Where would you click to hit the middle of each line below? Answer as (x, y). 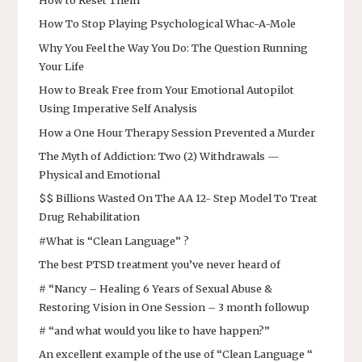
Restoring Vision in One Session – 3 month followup (174, 307)
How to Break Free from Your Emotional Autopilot (166, 90)
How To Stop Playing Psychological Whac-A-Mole (167, 24)
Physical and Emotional (99, 174)
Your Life (61, 66)
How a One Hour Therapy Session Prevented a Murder (177, 132)
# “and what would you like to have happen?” (154, 330)
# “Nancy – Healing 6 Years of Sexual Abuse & (156, 288)
